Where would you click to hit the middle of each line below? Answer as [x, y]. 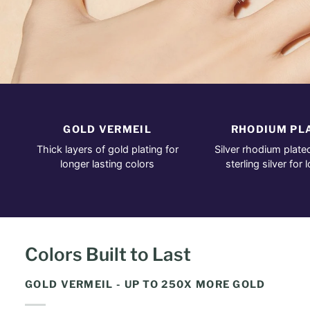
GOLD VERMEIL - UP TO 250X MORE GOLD [145, 284]
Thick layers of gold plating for [107, 149]
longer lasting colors [108, 164]
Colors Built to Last [108, 254]
